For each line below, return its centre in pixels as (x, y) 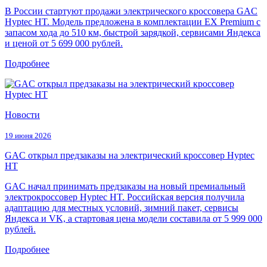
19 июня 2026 (28, 136)
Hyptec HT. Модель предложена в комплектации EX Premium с (133, 22)
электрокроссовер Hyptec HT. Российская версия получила (125, 197)
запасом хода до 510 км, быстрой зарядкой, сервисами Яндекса (133, 33)
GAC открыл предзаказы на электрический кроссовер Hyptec (130, 156)
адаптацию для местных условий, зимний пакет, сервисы (122, 208)
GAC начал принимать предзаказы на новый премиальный (125, 187)
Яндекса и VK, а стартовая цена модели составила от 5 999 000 (133, 219)
